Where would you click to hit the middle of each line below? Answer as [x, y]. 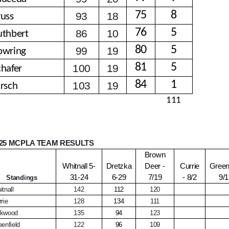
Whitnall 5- [79, 166]
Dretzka [119, 166]
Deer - [155, 166]
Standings [22, 178]
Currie [190, 166]
